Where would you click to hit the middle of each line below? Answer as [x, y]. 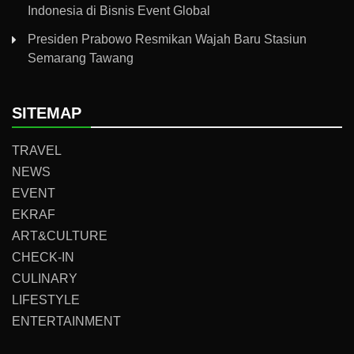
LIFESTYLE [46, 300]
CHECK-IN [43, 258]
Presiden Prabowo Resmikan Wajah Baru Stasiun [167, 40]
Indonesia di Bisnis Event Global [119, 11]
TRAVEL [37, 151]
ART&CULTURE [60, 236]
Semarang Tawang [81, 58]
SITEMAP [47, 113]
